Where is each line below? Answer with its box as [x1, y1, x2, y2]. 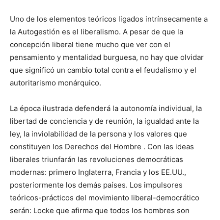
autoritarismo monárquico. [10, 78, 101, 87]
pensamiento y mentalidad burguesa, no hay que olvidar [10, 52, 204, 62]
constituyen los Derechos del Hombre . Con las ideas [10, 141, 194, 151]
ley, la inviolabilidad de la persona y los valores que [10, 129, 187, 138]
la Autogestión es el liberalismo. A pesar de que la [10, 27, 183, 36]
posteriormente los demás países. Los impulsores [10, 180, 183, 190]
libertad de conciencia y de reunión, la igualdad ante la [10, 116, 199, 126]
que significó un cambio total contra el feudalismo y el [10, 65, 196, 75]
